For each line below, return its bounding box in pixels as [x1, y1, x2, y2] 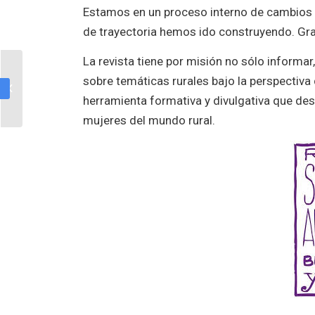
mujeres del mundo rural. [83, 113, 216, 128]
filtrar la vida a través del [25, 82, 122, 94]
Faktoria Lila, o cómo [25, 67, 110, 79]
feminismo [25, 97, 69, 108]
